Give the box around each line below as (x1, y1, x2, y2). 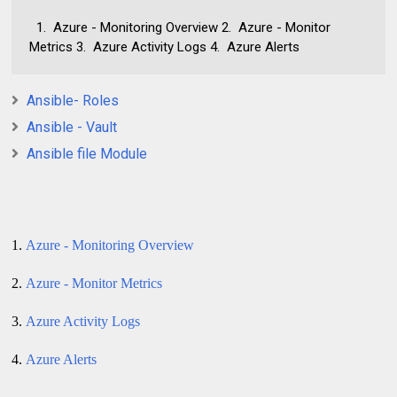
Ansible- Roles (27, 91, 120, 109)
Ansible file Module (27, 144, 148, 162)
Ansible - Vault (27, 118, 118, 136)
